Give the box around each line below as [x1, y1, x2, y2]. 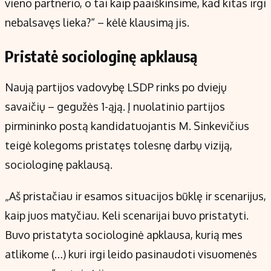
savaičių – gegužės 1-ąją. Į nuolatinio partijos [5, 100, 225, 114]
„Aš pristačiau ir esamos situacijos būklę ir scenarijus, [5, 189, 266, 203]
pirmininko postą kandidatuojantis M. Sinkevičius [5, 119, 249, 133]
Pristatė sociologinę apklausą [5, 47, 197, 67]
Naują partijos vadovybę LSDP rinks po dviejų [5, 80, 227, 94]
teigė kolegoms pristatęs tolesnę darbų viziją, [5, 139, 232, 152]
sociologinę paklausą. [5, 158, 115, 172]
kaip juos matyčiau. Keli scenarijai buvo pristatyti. [5, 209, 249, 223]
